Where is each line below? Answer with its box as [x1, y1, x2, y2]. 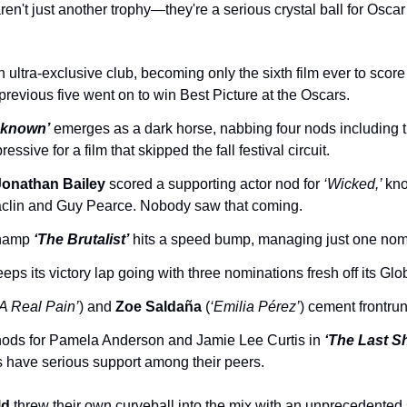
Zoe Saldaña [115, 299, 202, 314]
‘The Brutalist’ [34, 232, 129, 247]
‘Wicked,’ [323, 176, 385, 192]
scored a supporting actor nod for [105, 176, 323, 192]
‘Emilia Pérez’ [210, 299, 300, 314]
